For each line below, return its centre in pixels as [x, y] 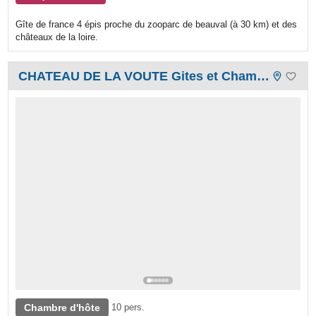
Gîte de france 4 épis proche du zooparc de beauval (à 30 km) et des [157, 25]
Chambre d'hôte [62, 307]
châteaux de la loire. [57, 37]
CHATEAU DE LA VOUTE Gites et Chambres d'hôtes [263, 77]
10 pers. [128, 307]
